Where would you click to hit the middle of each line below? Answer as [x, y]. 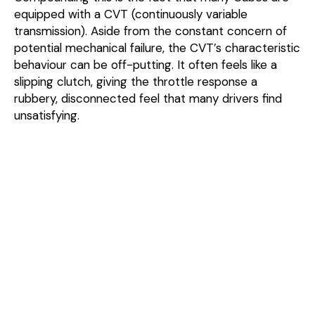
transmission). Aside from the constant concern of [150, 31]
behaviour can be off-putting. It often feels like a [146, 64]
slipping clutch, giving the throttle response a [136, 81]
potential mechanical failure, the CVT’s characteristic [157, 47]
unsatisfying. [47, 115]
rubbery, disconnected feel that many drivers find [148, 98]
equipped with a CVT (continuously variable [131, 14]
